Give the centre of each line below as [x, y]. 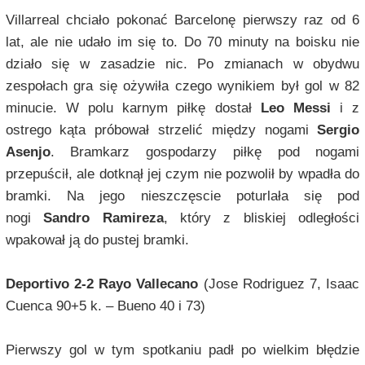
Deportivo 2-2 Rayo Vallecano [104, 284]
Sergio [339, 130]
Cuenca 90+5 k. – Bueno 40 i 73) [105, 306]
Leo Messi [295, 108]
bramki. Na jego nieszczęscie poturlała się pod [182, 196]
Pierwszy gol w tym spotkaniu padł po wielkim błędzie [182, 350]
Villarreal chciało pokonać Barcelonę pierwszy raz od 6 [182, 20]
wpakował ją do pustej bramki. [97, 240]
